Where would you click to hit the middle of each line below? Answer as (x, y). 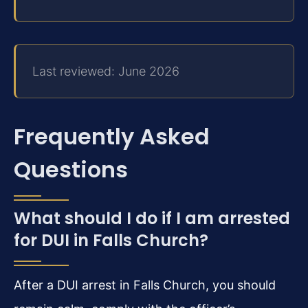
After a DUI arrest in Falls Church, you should (145, 285)
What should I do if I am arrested (152, 219)
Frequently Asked (112, 137)
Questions (71, 170)
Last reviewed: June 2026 (106, 71)
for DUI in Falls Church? (111, 241)
